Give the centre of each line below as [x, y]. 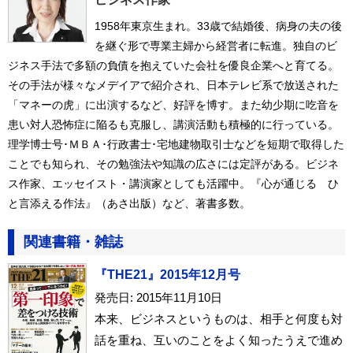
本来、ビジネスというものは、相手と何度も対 [219, 318]
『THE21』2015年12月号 [167, 274]
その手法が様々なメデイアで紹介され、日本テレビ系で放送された [173, 85]
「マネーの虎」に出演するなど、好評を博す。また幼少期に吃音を [173, 104]
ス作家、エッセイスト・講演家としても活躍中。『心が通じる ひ [173, 183]
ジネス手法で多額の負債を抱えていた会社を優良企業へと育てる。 [173, 65]
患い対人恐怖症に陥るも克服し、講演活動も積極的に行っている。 [173, 124]
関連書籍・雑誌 [73, 242]
